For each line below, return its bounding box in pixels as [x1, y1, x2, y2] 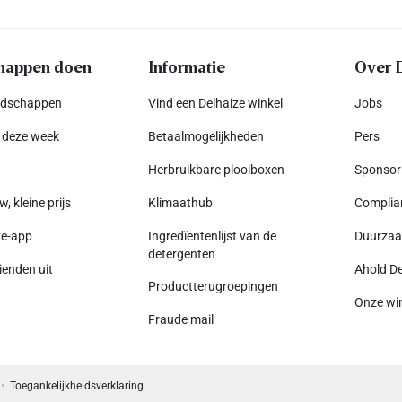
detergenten [147, 247, 215, 261]
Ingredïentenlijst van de [147, 229, 276, 243]
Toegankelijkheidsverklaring [10, 380, 144, 392]
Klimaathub [147, 196, 213, 210]
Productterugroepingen [147, 279, 278, 293]
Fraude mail [147, 312, 214, 327]
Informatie [147, 57, 225, 76]
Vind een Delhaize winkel [147, 96, 283, 110]
